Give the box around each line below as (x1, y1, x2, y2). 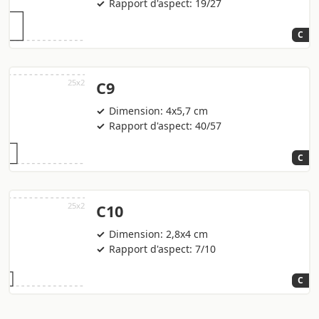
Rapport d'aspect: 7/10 (109, 241, 216, 256)
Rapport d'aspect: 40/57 (109, 119, 222, 133)
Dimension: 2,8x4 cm (109, 226, 209, 241)
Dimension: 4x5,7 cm (109, 104, 209, 118)
